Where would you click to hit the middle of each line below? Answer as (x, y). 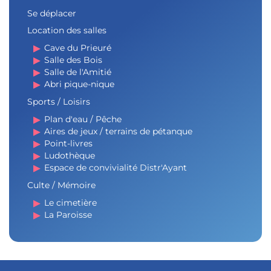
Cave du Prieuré (78, 47)
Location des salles (67, 30)
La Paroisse (68, 214)
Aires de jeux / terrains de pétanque (118, 131)
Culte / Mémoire (61, 185)
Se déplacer (52, 13)
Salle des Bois (73, 60)
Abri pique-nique (79, 84)
